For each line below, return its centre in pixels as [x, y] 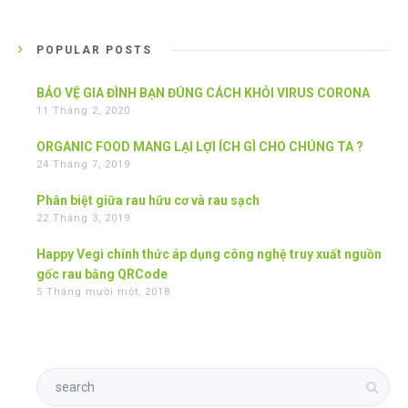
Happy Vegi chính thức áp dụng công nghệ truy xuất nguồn [209, 254]
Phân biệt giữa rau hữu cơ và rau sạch [148, 200]
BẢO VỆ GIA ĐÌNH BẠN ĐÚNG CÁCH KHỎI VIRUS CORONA [203, 92]
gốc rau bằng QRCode [102, 274]
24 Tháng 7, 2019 [83, 164]
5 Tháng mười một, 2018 [103, 291]
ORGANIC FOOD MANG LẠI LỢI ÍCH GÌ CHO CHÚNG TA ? [200, 146]
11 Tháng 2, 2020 [83, 110]
